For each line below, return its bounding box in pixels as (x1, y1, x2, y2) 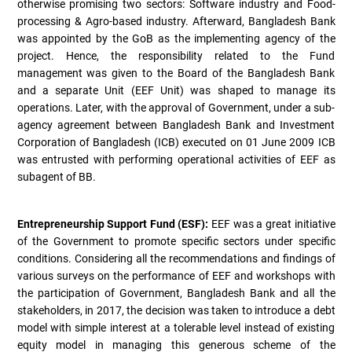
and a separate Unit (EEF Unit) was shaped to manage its (16, 83, 335, 97)
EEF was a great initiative (211, 217, 335, 230)
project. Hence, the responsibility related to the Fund (16, 49, 335, 62)
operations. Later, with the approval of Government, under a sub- (16, 101, 335, 114)
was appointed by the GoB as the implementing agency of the (16, 31, 335, 45)
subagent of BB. (16, 170, 96, 183)
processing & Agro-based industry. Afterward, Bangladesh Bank (16, 14, 335, 27)
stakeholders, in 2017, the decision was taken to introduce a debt (16, 303, 335, 317)
